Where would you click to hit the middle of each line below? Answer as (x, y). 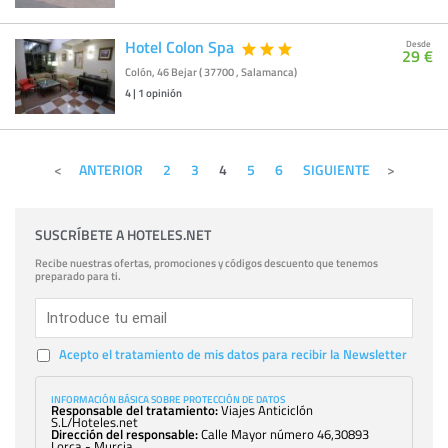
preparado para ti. (78, 276)
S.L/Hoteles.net (94, 422)
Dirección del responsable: (124, 434)
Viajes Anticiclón (265, 410)
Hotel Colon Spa (179, 47)
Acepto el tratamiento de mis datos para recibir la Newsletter (233, 354)
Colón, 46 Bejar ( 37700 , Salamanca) (211, 72)
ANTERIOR (110, 170)
